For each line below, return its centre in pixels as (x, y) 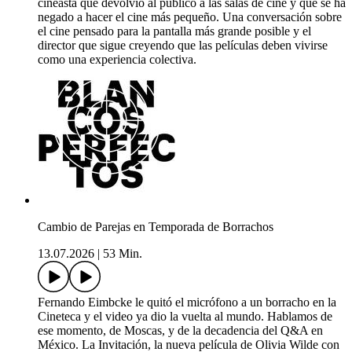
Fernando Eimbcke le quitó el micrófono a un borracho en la (187, 302)
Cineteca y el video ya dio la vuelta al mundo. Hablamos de (185, 317)
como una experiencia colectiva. (117, 60)
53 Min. (123, 254)
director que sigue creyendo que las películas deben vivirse (183, 46)
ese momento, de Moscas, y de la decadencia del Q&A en (180, 331)
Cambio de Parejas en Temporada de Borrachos (156, 227)
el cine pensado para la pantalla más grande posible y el (174, 31)
